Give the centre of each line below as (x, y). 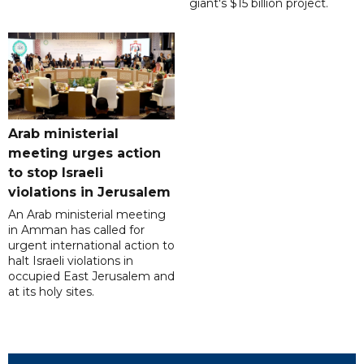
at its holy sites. (51, 292)
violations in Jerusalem (89, 193)
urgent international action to (91, 246)
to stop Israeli (56, 173)
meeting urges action (84, 154)
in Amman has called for (76, 230)
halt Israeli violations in (71, 261)
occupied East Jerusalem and (91, 277)
